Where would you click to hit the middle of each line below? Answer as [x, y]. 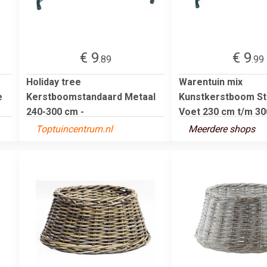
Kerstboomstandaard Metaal [91, 97]
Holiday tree [54, 82]
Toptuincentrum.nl [74, 129]
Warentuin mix [211, 82]
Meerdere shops [222, 129]
